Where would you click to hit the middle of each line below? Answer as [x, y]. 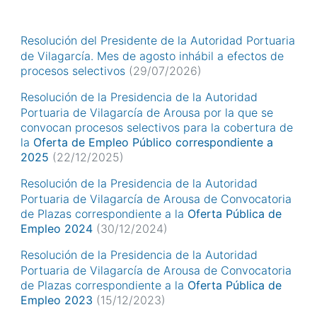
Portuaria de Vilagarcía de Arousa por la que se [147, 112]
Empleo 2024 [57, 229]
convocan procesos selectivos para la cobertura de [157, 127]
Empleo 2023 [57, 300]
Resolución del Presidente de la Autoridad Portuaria [158, 40]
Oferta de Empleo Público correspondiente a [153, 142]
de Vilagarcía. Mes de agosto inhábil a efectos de [152, 56]
